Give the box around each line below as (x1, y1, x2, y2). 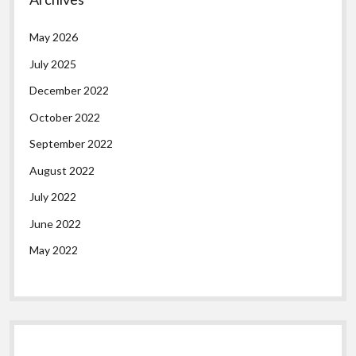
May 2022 (29, 243, 79, 257)
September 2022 (29, 137, 114, 151)
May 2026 (29, 30, 79, 44)
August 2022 (29, 163, 95, 177)
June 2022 (29, 216, 82, 230)
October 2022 (29, 110, 101, 124)
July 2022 (29, 190, 77, 204)
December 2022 (29, 83, 110, 98)
